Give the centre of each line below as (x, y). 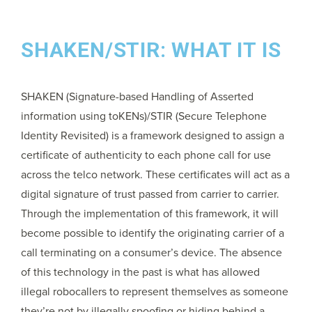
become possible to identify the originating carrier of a (153, 233)
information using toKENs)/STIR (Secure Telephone (144, 116)
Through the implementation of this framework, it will (150, 214)
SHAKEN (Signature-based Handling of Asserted (137, 97)
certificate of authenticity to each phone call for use (146, 155)
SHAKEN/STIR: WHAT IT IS (151, 50)
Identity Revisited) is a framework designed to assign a (153, 136)
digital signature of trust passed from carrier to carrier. (150, 194)
